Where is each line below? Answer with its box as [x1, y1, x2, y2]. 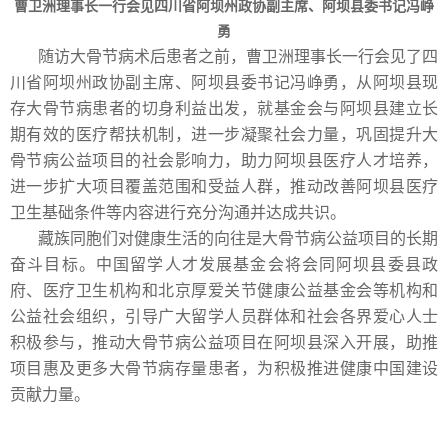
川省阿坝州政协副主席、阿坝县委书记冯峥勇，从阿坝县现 [10, 74, 438, 92]
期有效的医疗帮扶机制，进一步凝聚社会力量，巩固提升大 [10, 126, 438, 144]
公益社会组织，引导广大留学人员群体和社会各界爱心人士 [10, 308, 438, 326]
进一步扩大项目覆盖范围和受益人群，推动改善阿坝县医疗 [10, 178, 438, 196]
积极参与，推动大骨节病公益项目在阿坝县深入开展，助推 [10, 334, 438, 352]
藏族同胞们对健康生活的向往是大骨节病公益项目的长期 [38, 230, 438, 248]
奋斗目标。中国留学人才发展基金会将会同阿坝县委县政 [10, 256, 438, 274]
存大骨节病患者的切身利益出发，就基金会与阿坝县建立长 [10, 100, 438, 118]
